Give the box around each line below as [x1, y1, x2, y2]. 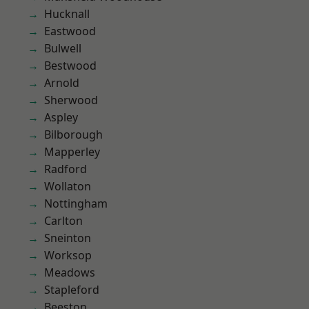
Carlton [44, 213, 83, 228]
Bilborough [44, 127, 103, 142]
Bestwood [44, 58, 97, 73]
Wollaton [44, 179, 91, 194]
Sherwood [44, 92, 98, 108]
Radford [44, 161, 87, 177]
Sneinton [44, 230, 91, 246]
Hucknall [44, 6, 90, 21]
